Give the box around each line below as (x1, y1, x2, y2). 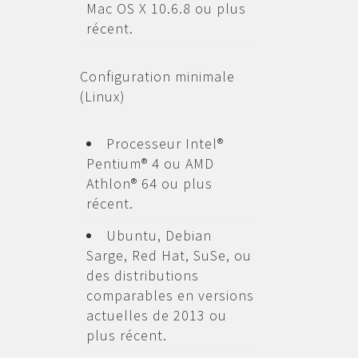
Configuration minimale (79, 67, 235, 86)
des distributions (86, 266, 199, 284)
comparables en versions (86, 286, 254, 304)
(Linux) (79, 87, 125, 105)
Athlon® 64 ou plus (86, 174, 213, 193)
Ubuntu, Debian (105, 226, 212, 245)
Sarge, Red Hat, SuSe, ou (86, 246, 252, 265)
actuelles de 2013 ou (86, 306, 227, 324)
